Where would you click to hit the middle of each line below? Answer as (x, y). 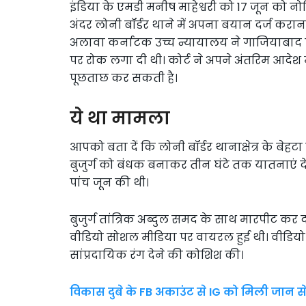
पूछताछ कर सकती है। (124, 78)
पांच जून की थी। (109, 183)
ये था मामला (120, 118)
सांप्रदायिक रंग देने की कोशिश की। (157, 255)
